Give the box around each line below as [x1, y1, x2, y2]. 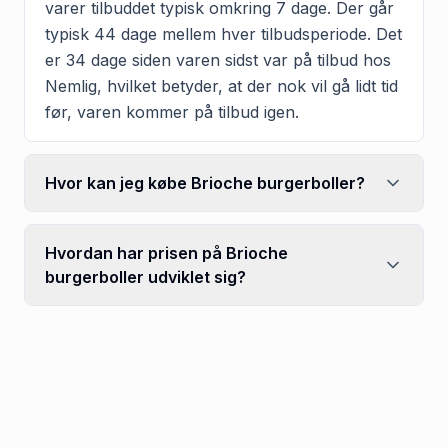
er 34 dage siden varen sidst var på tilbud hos [45, 49, 391, 70]
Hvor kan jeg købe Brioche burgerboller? [45, 172, 365, 193]
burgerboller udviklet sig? [45, 266, 246, 287]
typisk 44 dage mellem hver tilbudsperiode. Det [45, 23, 402, 44]
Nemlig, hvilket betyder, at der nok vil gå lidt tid [45, 75, 398, 96]
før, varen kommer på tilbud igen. [45, 101, 299, 122]
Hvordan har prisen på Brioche [45, 242, 288, 263]
